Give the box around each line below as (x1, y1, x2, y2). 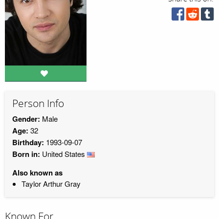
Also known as (12, 167, 63, 178)
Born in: (12, 148, 40, 159)
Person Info (12, 97, 64, 110)
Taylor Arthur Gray (21, 178, 81, 189)
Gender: (12, 113, 40, 124)
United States (40, 148, 87, 159)
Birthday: (12, 136, 44, 148)
